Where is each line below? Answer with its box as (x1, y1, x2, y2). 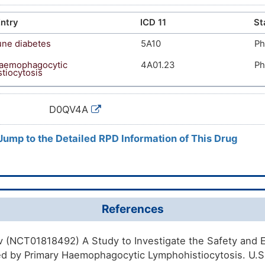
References (101, 202, 164, 216)
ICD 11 (140, 17, 166, 28)
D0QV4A (49, 104, 92, 116)
